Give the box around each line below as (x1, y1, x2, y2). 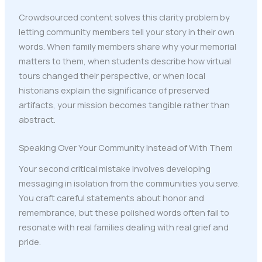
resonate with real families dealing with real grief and (18, 220, 229, 233)
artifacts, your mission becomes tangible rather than (18, 99, 230, 111)
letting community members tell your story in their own (18, 26, 235, 38)
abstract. (18, 113, 56, 126)
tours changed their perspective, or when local (18, 70, 205, 82)
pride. (18, 235, 41, 247)
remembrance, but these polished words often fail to (18, 206, 229, 218)
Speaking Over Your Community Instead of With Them (18, 142, 233, 154)
